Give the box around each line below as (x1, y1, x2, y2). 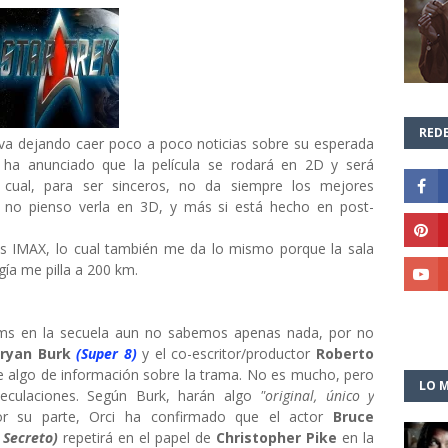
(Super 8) (76, 344, 137, 363)
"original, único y (260, 386, 375, 405)
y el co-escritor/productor (142, 344, 317, 363)
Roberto (316, 344, 375, 363)
